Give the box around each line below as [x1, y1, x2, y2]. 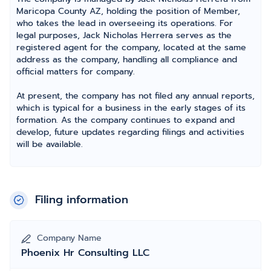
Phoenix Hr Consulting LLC [21, 246, 149, 260]
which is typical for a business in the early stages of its [16, 102, 246, 114]
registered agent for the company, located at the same [16, 41, 246, 54]
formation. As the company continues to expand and [16, 114, 235, 126]
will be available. [16, 138, 83, 151]
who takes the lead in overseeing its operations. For [16, 17, 233, 30]
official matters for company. [16, 65, 135, 78]
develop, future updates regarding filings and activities [16, 126, 244, 139]
